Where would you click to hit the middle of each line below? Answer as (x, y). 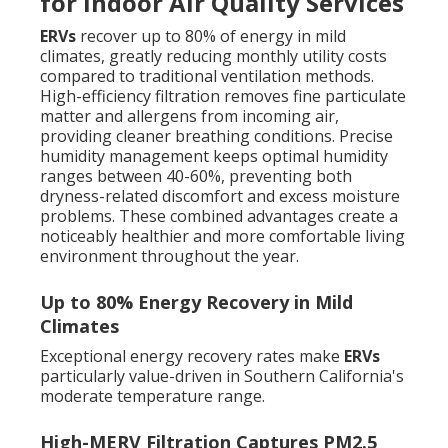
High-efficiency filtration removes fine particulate (223, 96)
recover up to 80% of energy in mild (211, 36)
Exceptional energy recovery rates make (192, 356)
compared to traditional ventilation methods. (207, 76)
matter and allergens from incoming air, (189, 116)
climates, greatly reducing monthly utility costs (213, 56)
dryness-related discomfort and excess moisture (220, 196)
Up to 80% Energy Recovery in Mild (196, 302)
